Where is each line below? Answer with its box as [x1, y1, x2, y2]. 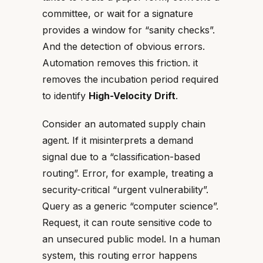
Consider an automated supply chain [42, 118, 205, 130]
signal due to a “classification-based [42, 151, 200, 163]
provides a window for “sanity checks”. [42, 24, 215, 36]
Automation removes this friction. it [42, 57, 198, 69]
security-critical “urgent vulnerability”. [42, 184, 208, 195]
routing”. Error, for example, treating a [42, 167, 213, 179]
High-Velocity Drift [89, 90, 176, 102]
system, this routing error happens [42, 249, 197, 261]
